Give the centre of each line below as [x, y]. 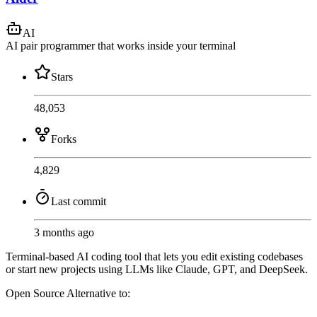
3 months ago [64, 232]
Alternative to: [98, 293]
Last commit [79, 201]
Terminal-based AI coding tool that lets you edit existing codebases [154, 256]
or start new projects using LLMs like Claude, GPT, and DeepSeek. [157, 269]
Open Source [36, 293]
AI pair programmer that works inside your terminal [121, 45]
